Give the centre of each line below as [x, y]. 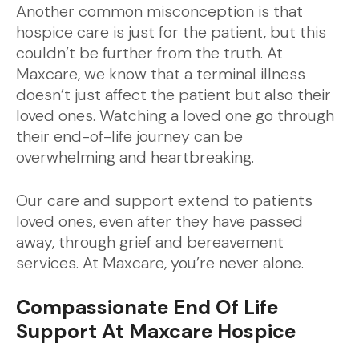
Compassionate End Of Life [147, 307]
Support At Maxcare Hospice [156, 331]
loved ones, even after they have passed [159, 221]
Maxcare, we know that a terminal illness [161, 74]
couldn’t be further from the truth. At [149, 53]
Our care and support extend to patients [164, 200]
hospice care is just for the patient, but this [171, 32]
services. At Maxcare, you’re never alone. [160, 263]
